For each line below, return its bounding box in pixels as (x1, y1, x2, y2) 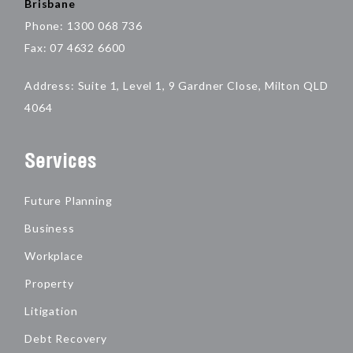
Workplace (24, 249, 84, 263)
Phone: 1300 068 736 (24, 19, 143, 33)
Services (24, 147, 97, 174)
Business (24, 221, 75, 236)
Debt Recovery (24, 332, 107, 346)
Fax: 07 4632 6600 (24, 41, 126, 55)
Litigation (24, 304, 78, 318)
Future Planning (24, 194, 113, 208)
